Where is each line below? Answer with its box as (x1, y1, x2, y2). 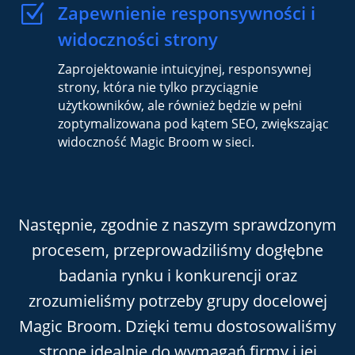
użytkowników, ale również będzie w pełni (57, 97, 302, 115)
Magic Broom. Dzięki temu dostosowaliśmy (19, 315, 336, 338)
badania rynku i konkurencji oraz (58, 265, 297, 287)
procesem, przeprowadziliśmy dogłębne (32, 239, 323, 261)
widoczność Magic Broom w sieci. (57, 133, 254, 151)
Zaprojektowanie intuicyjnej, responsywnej (57, 60, 311, 78)
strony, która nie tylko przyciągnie (57, 78, 258, 97)
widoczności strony (57, 27, 218, 52)
